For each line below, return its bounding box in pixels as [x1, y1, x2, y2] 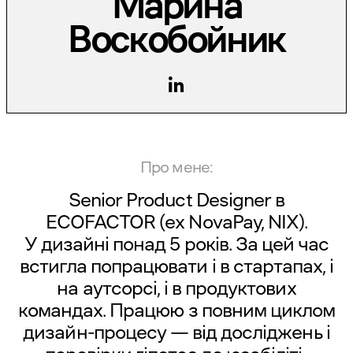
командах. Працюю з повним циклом [17, 301, 336, 320]
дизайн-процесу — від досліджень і [23, 323, 330, 342]
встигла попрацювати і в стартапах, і [19, 257, 334, 276]
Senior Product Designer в [69, 191, 284, 210]
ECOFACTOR [45, 213, 156, 232]
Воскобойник [67, 20, 286, 58]
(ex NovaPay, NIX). [155, 213, 308, 232]
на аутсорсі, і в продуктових [57, 279, 296, 298]
